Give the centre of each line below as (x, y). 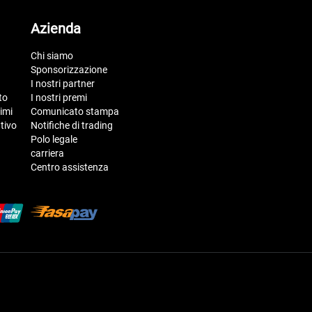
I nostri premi (59, 97)
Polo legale (54, 139)
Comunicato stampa (75, 111)
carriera (47, 153)
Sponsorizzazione (69, 69)
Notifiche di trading (72, 125)
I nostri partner (63, 83)
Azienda (56, 28)
